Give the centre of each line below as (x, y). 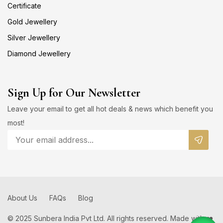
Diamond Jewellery (39, 53)
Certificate (24, 5)
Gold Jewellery (32, 21)
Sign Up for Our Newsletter (74, 93)
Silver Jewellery (34, 37)
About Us (22, 198)
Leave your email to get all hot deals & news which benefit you (110, 109)
